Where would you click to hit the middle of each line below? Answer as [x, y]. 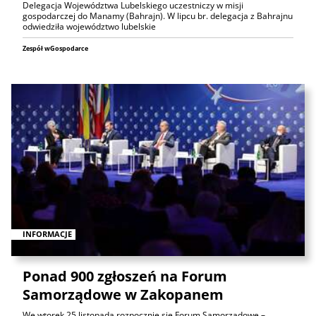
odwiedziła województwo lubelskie [89, 26]
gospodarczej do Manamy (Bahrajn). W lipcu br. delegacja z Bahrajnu [158, 16]
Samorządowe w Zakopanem [123, 295]
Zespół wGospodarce [55, 48]
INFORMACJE [47, 234]
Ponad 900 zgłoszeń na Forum [125, 276]
